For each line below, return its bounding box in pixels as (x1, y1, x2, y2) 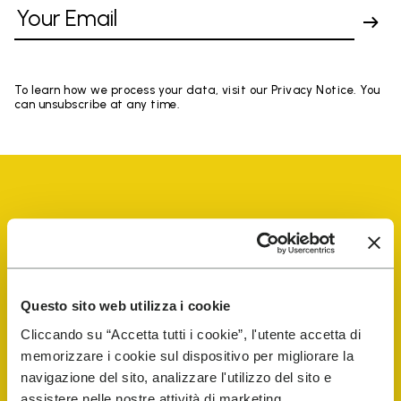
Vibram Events (14, 256, 153, 282)
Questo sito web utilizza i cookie (21, 298, 231, 314)
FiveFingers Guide (14, 311, 192, 337)
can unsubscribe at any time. (14, 98, 181, 111)
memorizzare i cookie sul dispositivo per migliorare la (21, 347, 354, 363)
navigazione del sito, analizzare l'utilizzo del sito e (21, 369, 331, 385)
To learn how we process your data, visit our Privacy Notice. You (14, 83, 380, 97)
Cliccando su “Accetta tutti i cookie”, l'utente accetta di (21, 326, 361, 342)
